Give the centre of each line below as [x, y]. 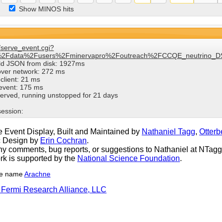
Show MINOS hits [46, 9]
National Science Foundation [129, 158]
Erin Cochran [63, 140]
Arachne [37, 174]
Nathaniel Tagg [168, 131]
